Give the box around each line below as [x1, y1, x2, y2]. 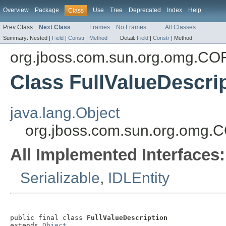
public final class [10, 214, 87, 222]
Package [35, 7, 59, 14]
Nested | [30, 35, 52, 41]
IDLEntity [108, 169, 169, 187]
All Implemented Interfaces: [10, 145, 225, 164]
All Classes [165, 24, 196, 31]
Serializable [20, 169, 100, 187]
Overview [3, 7, 29, 14]
